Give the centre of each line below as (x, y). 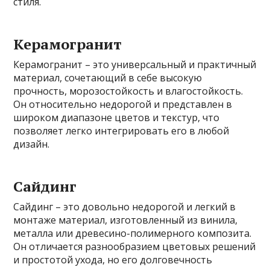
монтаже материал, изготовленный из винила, (126, 220)
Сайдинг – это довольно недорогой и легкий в (125, 207)
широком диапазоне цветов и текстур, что (117, 118)
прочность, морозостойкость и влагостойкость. (128, 91)
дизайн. (32, 144)
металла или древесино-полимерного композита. (133, 233)
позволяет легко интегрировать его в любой (121, 131)
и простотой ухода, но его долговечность (113, 260)
